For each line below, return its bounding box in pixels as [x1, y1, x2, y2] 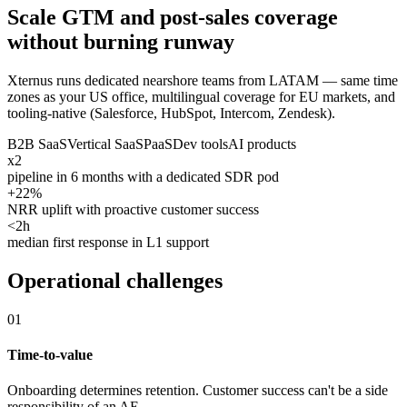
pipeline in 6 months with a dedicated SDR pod [7, 169, 279, 185]
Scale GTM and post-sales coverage [7, 5, 338, 30]
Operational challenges [7, 269, 223, 293]
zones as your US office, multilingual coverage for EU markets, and [7, 89, 395, 105]
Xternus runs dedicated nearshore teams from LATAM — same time [7, 73, 398, 89]
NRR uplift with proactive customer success [7, 202, 259, 218]
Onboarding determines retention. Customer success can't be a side [7, 382, 388, 399]
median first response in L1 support [7, 234, 209, 251]
